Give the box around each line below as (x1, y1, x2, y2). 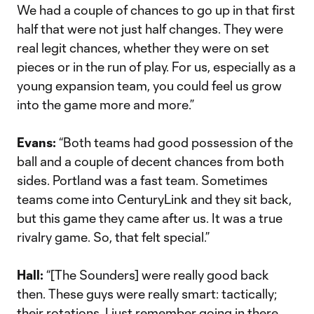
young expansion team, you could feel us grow (17, 78, 282, 93)
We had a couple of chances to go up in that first (17, 2, 295, 18)
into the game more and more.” (17, 97, 194, 112)
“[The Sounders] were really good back (43, 267, 269, 282)
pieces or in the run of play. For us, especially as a (17, 59, 296, 74)
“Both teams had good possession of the (56, 135, 293, 150)
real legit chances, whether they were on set (17, 40, 269, 55)
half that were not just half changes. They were (17, 21, 283, 36)
